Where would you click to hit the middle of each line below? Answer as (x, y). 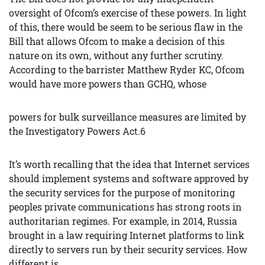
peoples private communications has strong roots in (125, 207)
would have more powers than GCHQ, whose (108, 84)
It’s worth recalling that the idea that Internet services (129, 164)
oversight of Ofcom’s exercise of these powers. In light (128, 13)
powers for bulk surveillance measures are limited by (127, 117)
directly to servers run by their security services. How (128, 249)
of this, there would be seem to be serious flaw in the (126, 27)
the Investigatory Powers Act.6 (77, 131)
